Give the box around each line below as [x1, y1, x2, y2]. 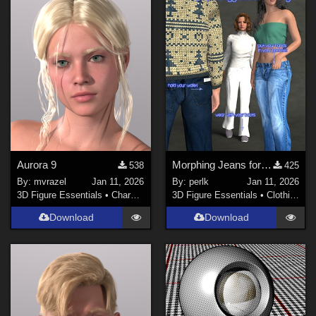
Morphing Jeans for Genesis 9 [260, 158, 272, 171]
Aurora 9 [17, 158, 57, 171]
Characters [111, 190, 131, 201]
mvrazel [34, 176, 67, 188]
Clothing [266, 190, 290, 201]
